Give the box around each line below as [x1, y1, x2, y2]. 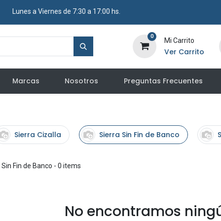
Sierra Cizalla [14, 129, 61, 140]
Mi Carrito [164, 37, 194, 44]
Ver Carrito [164, 47, 204, 57]
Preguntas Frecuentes [123, 76, 203, 86]
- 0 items [52, 162, 81, 170]
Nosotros [65, 76, 99, 86]
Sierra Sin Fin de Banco [99, 129, 180, 140]
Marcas [12, 76, 40, 86]
